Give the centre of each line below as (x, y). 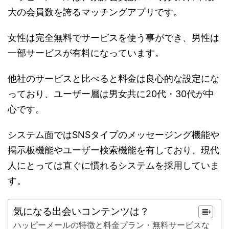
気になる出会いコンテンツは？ (81, 211)
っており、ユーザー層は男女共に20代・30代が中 (111, 94)
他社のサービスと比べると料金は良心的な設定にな (113, 78)
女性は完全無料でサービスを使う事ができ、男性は (113, 37)
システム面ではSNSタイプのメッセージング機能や (113, 134)
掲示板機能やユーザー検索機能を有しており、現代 (113, 150)
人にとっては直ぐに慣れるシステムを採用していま (113, 165)
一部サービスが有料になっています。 (86, 53)
